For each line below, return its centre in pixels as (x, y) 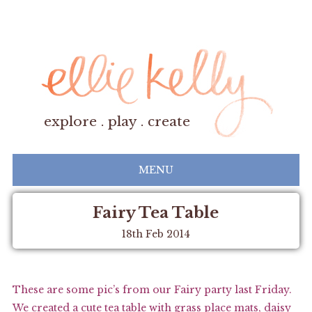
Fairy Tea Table (156, 213)
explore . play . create (117, 121)
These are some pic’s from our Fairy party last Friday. (152, 289)
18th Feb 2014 (156, 234)
